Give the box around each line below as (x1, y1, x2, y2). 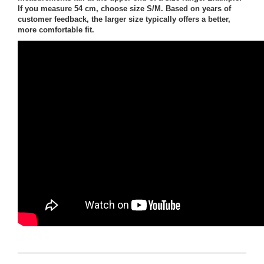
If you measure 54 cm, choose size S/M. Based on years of (18, 4, 231, 13)
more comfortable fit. (18, 25, 94, 34)
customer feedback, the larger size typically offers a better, (18, 14, 230, 24)
